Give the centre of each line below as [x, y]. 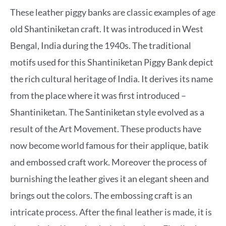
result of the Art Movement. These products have [106, 128]
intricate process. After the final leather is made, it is [111, 212]
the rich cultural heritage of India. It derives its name [111, 78]
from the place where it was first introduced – [98, 95]
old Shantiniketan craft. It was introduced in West [107, 29]
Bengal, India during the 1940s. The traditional [101, 45]
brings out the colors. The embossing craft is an [101, 195]
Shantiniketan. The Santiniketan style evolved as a [107, 112]
